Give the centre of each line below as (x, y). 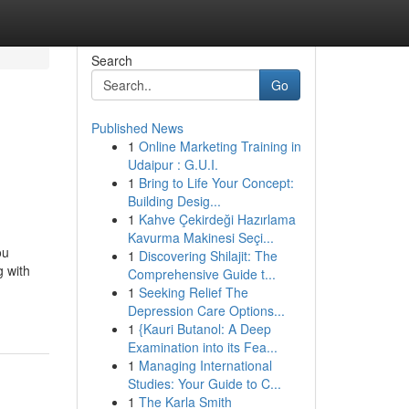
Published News (137, 128)
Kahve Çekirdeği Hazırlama (217, 219)
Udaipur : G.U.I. (173, 164)
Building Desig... (174, 201)
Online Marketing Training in (220, 146)
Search (111, 60)
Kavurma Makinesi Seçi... (200, 237)
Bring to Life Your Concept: (216, 183)
